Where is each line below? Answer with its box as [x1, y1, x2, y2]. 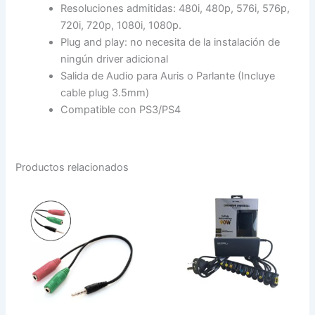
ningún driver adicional [60, 52, 169, 65]
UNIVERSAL [164, 197, 219, 210]
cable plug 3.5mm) [60, 86, 150, 99]
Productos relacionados [15, 160, 129, 174]
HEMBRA [15, 253, 57, 266]
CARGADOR [164, 183, 219, 195]
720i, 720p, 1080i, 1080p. [60, 18, 182, 32]
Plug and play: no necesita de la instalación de [60, 35, 281, 49]
